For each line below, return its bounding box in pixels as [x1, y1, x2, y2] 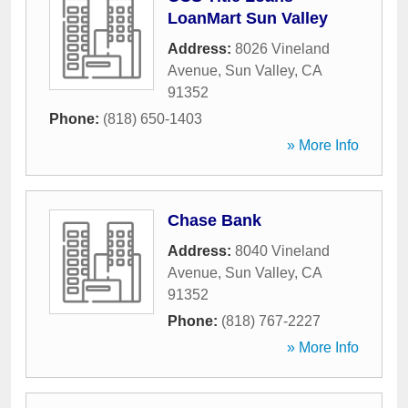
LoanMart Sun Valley [168, 9, 328, 27]
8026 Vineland [235, 41, 330, 56]
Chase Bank [168, 211, 261, 229]
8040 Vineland [235, 243, 330, 259]
